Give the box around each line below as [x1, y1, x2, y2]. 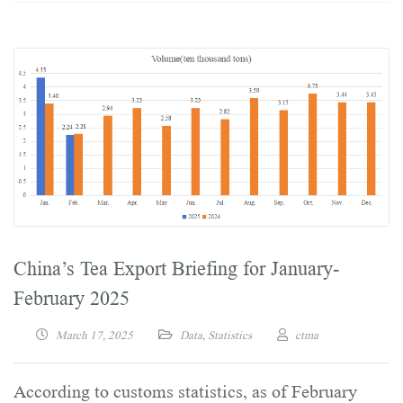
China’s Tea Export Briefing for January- [13, 257, 339, 281]
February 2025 [13, 287, 130, 310]
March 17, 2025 [56, 328, 133, 343]
